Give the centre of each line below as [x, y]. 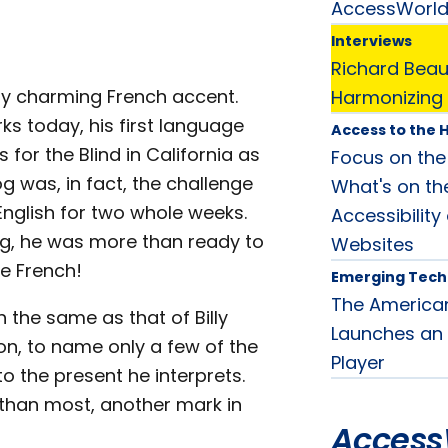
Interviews [371, 40]
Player [357, 362]
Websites [372, 244]
